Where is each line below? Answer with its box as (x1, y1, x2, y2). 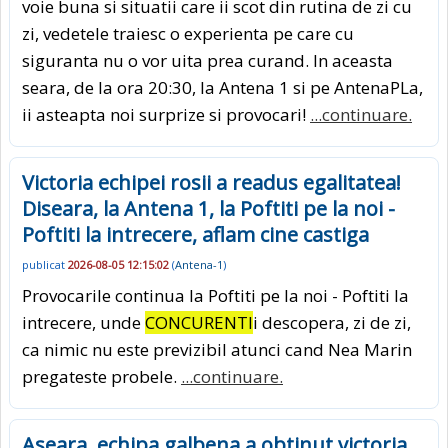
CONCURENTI (145, 310, 253, 334)
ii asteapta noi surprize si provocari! (22, 102, 310, 126)
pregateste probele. (22, 364, 181, 388)
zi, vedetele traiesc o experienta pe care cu (22, 21, 354, 45)
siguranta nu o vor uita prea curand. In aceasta (22, 48, 393, 72)
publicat (22, 257, 68, 273)
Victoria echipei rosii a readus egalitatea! (22, 168, 401, 196)
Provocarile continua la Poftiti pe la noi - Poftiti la (22, 283, 409, 307)
